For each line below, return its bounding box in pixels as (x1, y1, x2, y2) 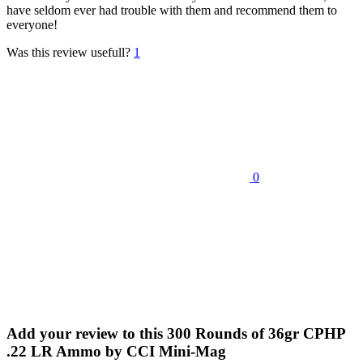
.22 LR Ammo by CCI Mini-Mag (6, 343, 226, 361)
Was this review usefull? (6, 45, 130, 60)
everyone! (6, 18, 58, 32)
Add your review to (6, 325, 139, 343)
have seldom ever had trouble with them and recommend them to (6, 3, 337, 18)
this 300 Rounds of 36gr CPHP (139, 325, 345, 343)
